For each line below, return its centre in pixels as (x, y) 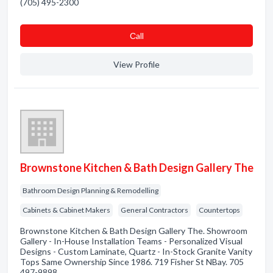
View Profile (136, 64)
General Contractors (154, 210)
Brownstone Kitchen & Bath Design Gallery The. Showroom (134, 231)
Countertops (219, 210)
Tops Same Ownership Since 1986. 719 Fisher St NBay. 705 (132, 262)
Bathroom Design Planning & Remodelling (90, 190)
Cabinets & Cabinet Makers (66, 210)
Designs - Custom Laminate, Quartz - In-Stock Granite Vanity (136, 251)
